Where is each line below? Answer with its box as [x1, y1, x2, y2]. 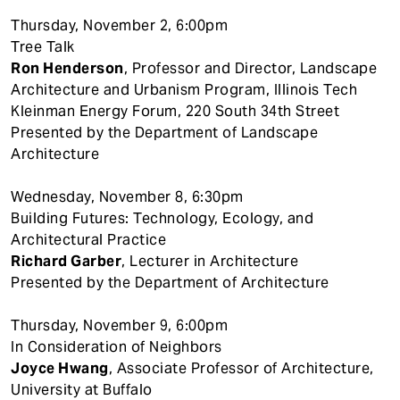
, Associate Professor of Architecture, [108, 358, 374, 378]
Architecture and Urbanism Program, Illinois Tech [11, 79, 357, 99]
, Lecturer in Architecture [121, 251, 298, 271]
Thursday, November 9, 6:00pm [11, 315, 228, 335]
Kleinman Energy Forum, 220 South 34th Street [11, 101, 339, 121]
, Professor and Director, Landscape [123, 58, 377, 78]
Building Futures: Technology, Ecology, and [11, 208, 313, 228]
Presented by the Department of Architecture [11, 272, 329, 292]
